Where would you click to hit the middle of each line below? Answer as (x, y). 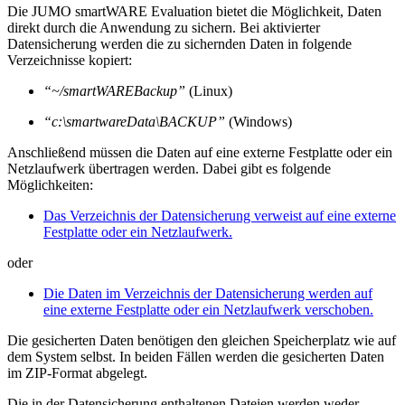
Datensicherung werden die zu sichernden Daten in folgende (179, 43)
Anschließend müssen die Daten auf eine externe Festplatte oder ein (200, 152)
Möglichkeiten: (50, 184)
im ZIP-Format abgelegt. (77, 372)
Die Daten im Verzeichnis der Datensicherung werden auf (208, 293)
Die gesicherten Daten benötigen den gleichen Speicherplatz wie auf (202, 340)
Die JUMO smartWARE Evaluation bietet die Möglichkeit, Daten (194, 11)
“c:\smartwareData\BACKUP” (134, 121)
